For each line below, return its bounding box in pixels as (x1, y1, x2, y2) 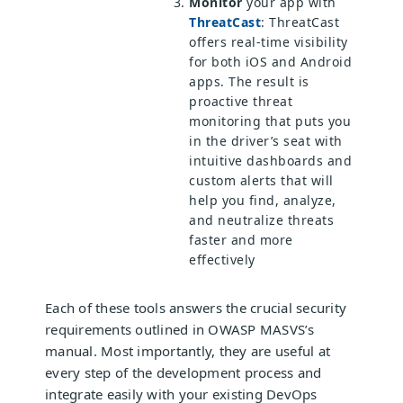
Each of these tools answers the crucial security (45, 298, 346, 317)
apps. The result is (189, 72, 309, 90)
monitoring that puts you (189, 112, 351, 130)
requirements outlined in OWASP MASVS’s (45, 319, 315, 338)
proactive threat (189, 92, 292, 110)
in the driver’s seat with (189, 131, 343, 149)
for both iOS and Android (189, 52, 352, 70)
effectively (189, 250, 255, 268)
